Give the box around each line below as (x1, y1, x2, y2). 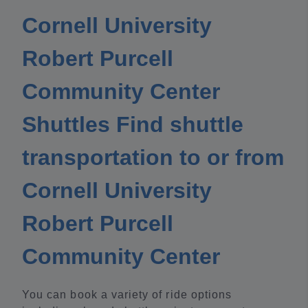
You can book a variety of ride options (22, 289, 232, 301)
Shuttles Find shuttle (22, 112, 243, 137)
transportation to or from (22, 145, 284, 170)
